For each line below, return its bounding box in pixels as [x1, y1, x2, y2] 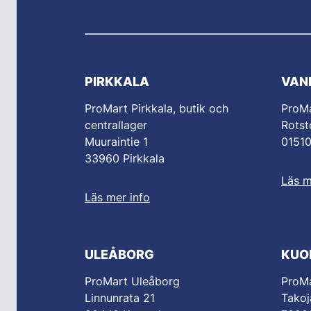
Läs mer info [85, 190, 150, 205]
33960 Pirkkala [85, 151, 165, 166]
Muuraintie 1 [85, 135, 148, 149]
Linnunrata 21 [85, 291, 155, 305]
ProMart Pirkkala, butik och [85, 101, 228, 116]
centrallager [85, 118, 147, 133]
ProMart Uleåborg [85, 274, 180, 289]
